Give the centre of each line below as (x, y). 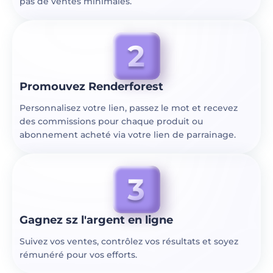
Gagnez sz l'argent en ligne (96, 220)
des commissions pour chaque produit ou (111, 121)
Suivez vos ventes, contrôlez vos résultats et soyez (129, 241)
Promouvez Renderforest (91, 87)
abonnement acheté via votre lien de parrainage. (128, 135)
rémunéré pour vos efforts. (78, 255)
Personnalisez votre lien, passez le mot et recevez (129, 108)
